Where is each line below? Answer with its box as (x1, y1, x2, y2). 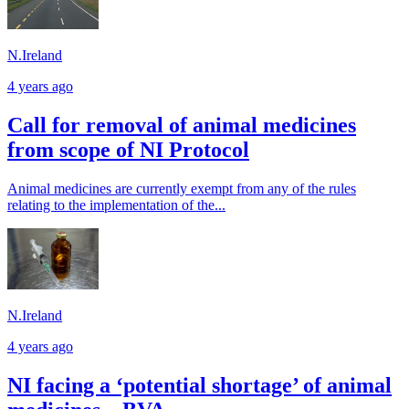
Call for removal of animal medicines (7, 113, 356, 138)
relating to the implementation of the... (7, 197, 225, 214)
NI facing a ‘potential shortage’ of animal (7, 372, 392, 397)
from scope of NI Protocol (7, 138, 249, 163)
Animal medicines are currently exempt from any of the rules (7, 181, 356, 197)
